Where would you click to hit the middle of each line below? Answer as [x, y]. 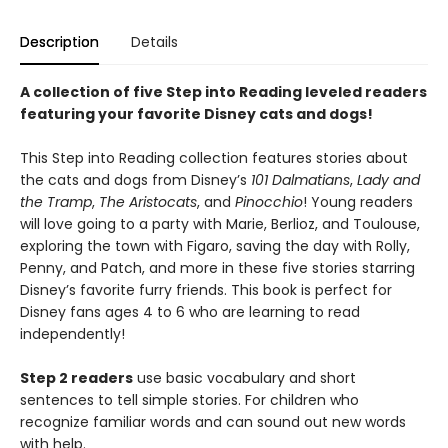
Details [154, 42]
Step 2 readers [76, 378]
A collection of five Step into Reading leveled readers [223, 92]
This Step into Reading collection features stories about [214, 158]
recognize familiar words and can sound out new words [213, 422]
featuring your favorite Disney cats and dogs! [196, 114]
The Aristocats [148, 202]
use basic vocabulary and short [244, 378]
